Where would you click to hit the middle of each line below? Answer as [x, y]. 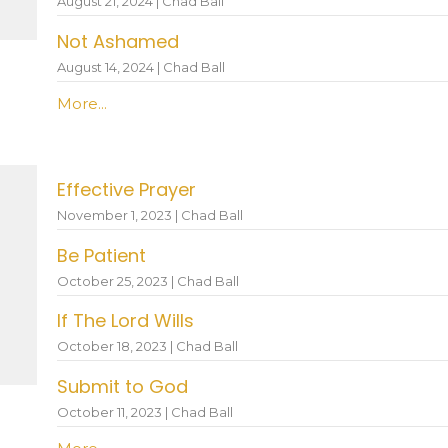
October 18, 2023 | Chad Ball [147, 346]
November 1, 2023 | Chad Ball [149, 215]
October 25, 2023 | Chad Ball [147, 281]
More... [81, 103]
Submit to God [122, 386]
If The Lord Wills [125, 320]
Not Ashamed [117, 41]
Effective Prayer [126, 189]
